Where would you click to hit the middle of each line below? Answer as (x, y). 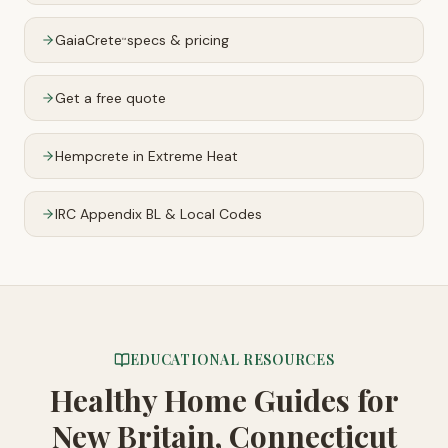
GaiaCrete (88, 40)
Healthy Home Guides (203, 400)
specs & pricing (178, 40)
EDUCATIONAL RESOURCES (232, 359)
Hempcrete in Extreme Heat (146, 156)
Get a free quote (110, 98)
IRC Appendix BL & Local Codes (158, 214)
